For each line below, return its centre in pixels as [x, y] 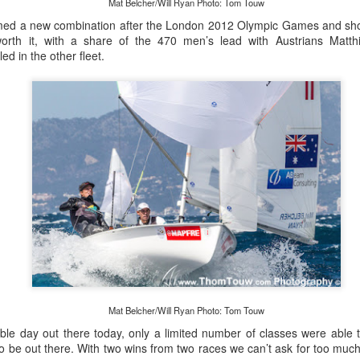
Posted [92, 77]
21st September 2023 [166, 77]
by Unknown [254, 77]
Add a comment [193, 148]
